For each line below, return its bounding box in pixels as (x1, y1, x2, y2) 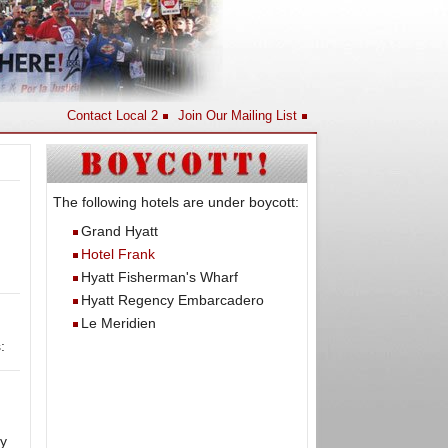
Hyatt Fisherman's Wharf (81, 269, 238, 285)
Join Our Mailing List (178, 109, 297, 123)
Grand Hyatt (81, 223, 158, 239)
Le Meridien (81, 315, 156, 331)
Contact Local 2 (67, 109, 158, 123)
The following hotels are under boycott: (53, 194, 299, 210)
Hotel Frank (81, 246, 155, 262)
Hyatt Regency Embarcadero (81, 292, 264, 308)
